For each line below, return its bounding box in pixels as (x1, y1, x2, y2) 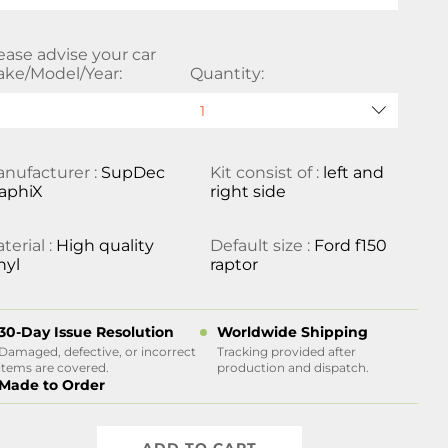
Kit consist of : (209, 163, 323, 182)
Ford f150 (313, 236, 387, 255)
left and (322, 163, 384, 182)
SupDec (101, 163, 166, 182)
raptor (209, 255, 258, 274)
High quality (56, 236, 155, 255)
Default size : (209, 236, 314, 255)
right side (209, 182, 286, 201)
